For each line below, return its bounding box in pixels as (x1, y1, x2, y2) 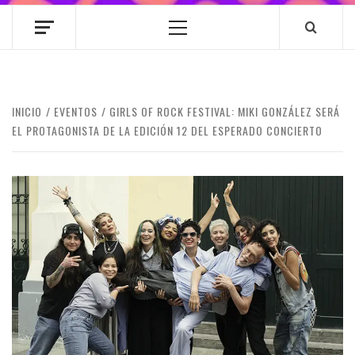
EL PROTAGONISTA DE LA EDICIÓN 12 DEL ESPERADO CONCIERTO (12, 122, 323, 139)
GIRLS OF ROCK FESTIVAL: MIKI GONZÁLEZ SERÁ (109, 103, 340, 120)
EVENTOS (54, 103, 97, 120)
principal (177, 36, 225, 53)
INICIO (12, 103, 42, 120)
